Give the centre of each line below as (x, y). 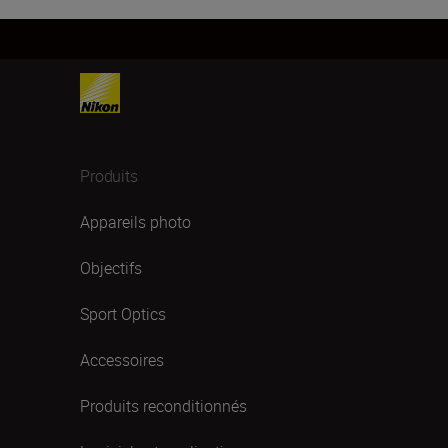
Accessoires (122, 360)
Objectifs (111, 268)
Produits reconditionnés (163, 406)
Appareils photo (135, 222)
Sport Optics (123, 314)
